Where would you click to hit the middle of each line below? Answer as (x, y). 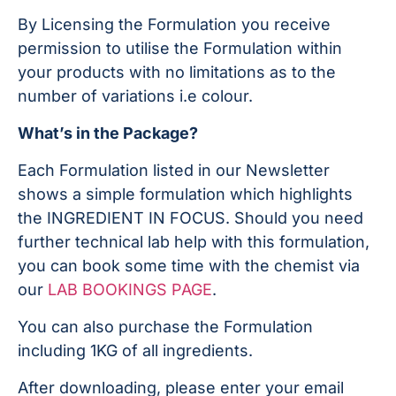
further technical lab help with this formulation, (194, 242)
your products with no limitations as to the (177, 72)
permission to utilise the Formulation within (180, 49)
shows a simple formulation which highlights (185, 194)
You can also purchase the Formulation (165, 327)
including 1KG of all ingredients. (135, 351)
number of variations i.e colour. (135, 96)
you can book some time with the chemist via (189, 266)
